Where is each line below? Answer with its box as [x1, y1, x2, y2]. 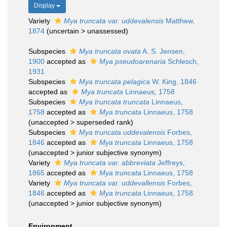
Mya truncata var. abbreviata [64, 159, 156, 167]
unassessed [87, 27, 126, 35]
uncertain [49, 27, 79, 35]
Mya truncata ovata [79, 47, 141, 55]
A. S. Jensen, [141, 47, 185, 55]
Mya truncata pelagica [79, 78, 150, 86]
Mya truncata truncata [79, 98, 149, 106]
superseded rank [77, 118, 131, 126]
